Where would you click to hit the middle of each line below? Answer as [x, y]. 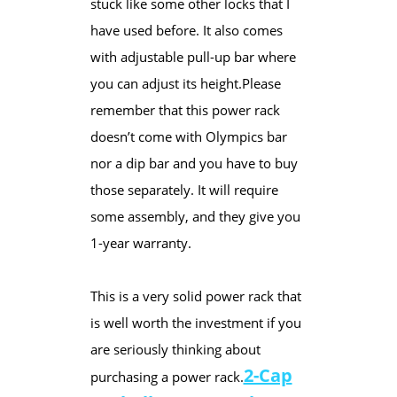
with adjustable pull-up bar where [193, 56]
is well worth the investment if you [195, 322]
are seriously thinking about [175, 349]
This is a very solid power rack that [195, 296]
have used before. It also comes [186, 30]
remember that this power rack [185, 109]
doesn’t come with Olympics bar [188, 136]
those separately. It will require [184, 189]
